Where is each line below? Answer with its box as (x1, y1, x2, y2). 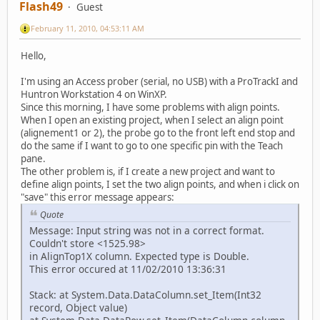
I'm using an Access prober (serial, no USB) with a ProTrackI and (21, 74, 298, 88)
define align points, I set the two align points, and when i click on (21, 177, 299, 191)
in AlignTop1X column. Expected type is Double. (29, 249, 249, 264)
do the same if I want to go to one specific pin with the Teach (21, 139, 283, 152)
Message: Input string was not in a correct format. (29, 224, 264, 238)
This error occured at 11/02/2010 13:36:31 (29, 262, 226, 276)
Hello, (21, 49, 46, 62)
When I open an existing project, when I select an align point (21, 113, 284, 126)
